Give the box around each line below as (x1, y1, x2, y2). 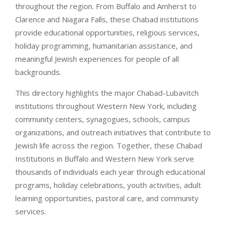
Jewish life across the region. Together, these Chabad (15, 140, 202, 150)
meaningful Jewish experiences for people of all (15, 53, 179, 64)
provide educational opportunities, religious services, (15, 27, 200, 37)
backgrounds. (15, 66, 61, 77)
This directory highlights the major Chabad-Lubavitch (15, 87, 199, 98)
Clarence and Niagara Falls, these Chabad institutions (15, 14, 199, 24)
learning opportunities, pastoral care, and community (15, 193, 199, 203)
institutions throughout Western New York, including (15, 100, 197, 111)
